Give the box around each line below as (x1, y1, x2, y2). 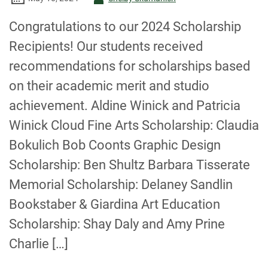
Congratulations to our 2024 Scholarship (9, 19, 241, 34)
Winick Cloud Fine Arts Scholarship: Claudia (9, 118, 259, 133)
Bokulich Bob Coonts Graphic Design (9, 138, 221, 153)
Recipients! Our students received (9, 39, 203, 54)
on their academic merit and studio (9, 78, 209, 93)
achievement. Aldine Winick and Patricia (9, 98, 240, 113)
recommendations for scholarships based (9, 59, 250, 74)
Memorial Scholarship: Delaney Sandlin (9, 177, 233, 192)
